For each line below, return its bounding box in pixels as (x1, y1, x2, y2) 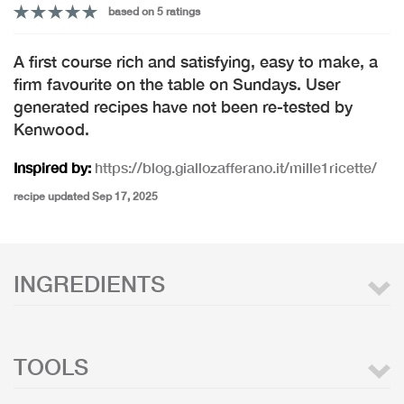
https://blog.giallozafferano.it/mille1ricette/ (95, 159, 377, 176)
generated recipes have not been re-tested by (14, 96, 353, 116)
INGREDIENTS (14, 271, 165, 297)
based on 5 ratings (107, 5, 200, 18)
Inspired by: (14, 159, 91, 176)
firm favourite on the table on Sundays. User (14, 74, 340, 94)
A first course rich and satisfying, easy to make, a (14, 51, 378, 71)
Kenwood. (14, 119, 89, 139)
